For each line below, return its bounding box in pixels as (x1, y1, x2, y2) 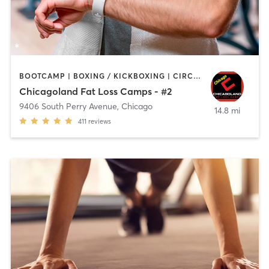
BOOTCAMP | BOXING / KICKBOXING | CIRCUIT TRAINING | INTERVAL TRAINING (193, 71, 201, 80)
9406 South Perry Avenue (19, 101, 117, 112)
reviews (88, 117, 111, 126)
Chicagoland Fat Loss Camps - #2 (19, 85, 172, 98)
